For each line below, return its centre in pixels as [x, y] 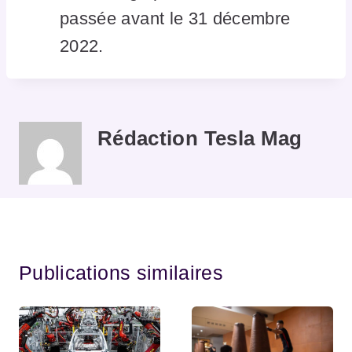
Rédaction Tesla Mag [200, 139]
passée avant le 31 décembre [175, 19]
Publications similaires [121, 273]
